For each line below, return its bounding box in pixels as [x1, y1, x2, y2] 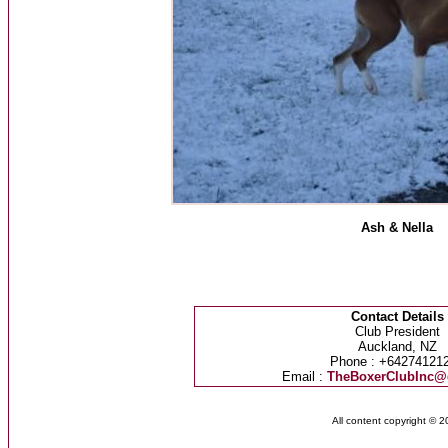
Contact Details [350, 309, 444, 324]
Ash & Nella [361, 220, 433, 235]
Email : [281, 369, 327, 384]
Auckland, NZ [357, 339, 437, 354]
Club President [354, 324, 440, 339]
